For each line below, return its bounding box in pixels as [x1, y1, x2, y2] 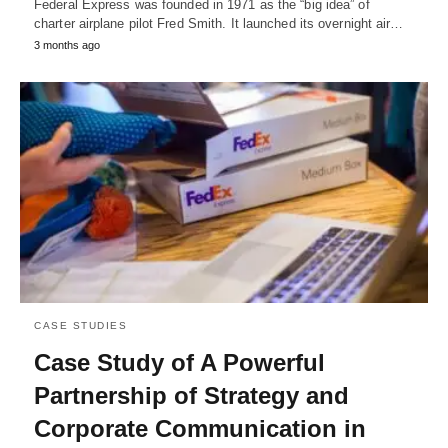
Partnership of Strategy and [34, 382, 349, 410]
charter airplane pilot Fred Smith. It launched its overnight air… [34, 15, 404, 31]
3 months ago [34, 38, 100, 51]
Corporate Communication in [34, 415, 366, 443]
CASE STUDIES [34, 320, 127, 332]
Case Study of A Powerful [34, 349, 325, 377]
